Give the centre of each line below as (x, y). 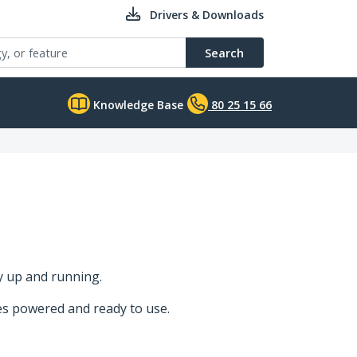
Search (224, 53)
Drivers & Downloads (207, 15)
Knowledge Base (137, 105)
